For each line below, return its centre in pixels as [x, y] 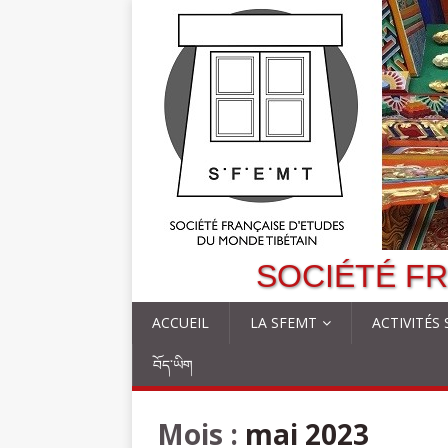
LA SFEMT [283, 322]
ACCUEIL [180, 322]
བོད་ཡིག [173, 364]
